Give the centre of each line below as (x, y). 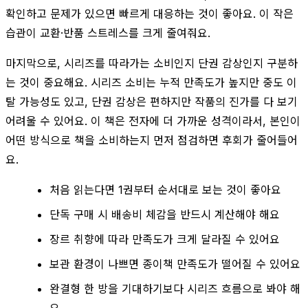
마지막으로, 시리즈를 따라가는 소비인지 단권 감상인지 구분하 (152, 63)
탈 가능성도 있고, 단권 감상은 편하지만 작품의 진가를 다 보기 (152, 101)
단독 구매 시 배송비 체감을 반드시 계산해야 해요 (165, 214)
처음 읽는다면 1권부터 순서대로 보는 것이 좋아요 (165, 189)
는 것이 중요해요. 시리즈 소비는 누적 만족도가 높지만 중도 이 (151, 82)
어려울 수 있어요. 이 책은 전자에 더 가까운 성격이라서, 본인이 (153, 121)
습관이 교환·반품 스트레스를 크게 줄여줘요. (108, 33)
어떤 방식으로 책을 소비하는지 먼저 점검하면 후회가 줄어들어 (152, 140)
